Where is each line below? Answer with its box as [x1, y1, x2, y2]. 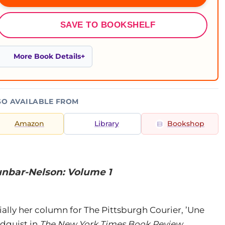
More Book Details [14, 52, 81, 60]
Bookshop [167, 120, 204, 128]
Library [94, 120, 119, 128]
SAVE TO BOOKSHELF [60, 20, 156, 30]
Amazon [15, 120, 44, 128]
